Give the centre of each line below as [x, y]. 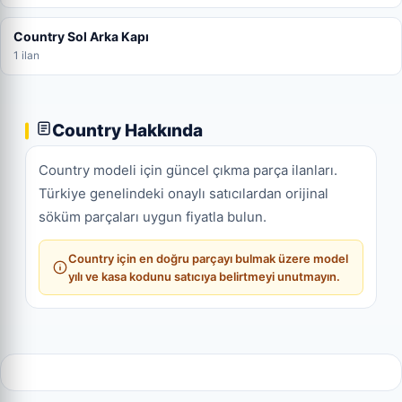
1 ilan [26, 55]
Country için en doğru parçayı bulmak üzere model [208, 258]
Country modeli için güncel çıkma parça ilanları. [188, 170]
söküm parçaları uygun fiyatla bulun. [153, 216]
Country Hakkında [127, 130]
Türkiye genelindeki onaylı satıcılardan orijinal [184, 193]
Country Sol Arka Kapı [81, 36]
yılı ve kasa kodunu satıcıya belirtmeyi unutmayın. [204, 276]
